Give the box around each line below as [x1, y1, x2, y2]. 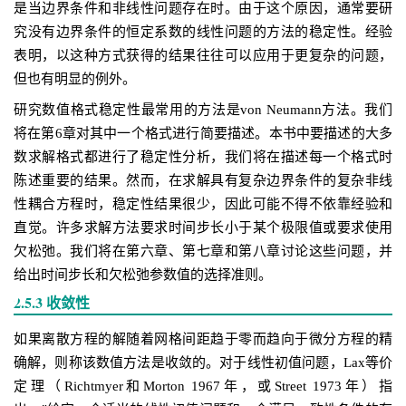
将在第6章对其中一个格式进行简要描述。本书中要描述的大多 [14, 126, 392, 140]
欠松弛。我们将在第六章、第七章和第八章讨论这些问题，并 [14, 244, 392, 258]
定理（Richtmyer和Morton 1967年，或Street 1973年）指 [14, 379, 392, 393]
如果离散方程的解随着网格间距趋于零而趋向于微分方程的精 [14, 332, 392, 346]
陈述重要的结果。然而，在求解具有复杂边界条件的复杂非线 [14, 173, 392, 188]
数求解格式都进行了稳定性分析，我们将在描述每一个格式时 [14, 150, 392, 164]
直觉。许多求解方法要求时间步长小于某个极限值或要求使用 [14, 220, 392, 235]
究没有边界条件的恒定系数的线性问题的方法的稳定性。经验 [14, 24, 392, 39]
